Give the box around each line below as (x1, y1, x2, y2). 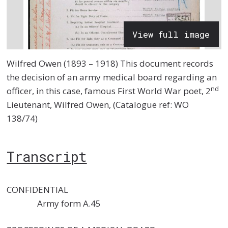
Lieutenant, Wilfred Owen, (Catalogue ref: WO (7, 99, 189, 111)
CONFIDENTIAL (7, 183, 199, 195)
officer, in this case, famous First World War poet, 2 (7, 85, 211, 97)
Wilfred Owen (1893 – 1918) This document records (7, 58, 214, 70)
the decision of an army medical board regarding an (7, 71, 217, 83)
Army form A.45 (7, 197, 101, 209)
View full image (132, 28, 210, 40)
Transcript (7, 147, 87, 165)
